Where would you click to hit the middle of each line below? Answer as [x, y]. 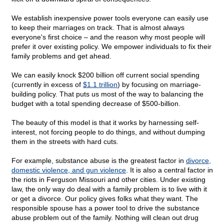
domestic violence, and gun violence [69, 170]
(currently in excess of [47, 85]
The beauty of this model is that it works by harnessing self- [105, 123]
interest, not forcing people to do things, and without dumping [108, 132]
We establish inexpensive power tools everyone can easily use [110, 18]
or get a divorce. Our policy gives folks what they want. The [105, 199]
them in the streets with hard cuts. [65, 142]
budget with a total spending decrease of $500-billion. [96, 104]
